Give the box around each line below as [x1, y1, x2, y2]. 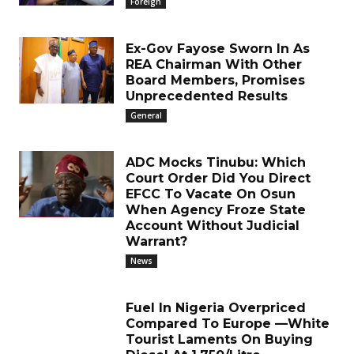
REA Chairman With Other [126, 57, 302, 72]
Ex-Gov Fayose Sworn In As [126, 41, 310, 56]
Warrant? [126, 234, 187, 249]
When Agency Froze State [126, 202, 306, 217]
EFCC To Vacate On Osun [126, 186, 296, 201]
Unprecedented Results [126, 88, 288, 104]
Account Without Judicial [126, 218, 299, 233]
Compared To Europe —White [126, 316, 330, 331]
